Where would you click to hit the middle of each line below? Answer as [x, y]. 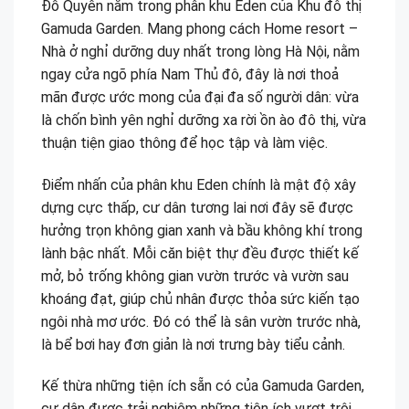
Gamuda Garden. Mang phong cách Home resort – [199, 28]
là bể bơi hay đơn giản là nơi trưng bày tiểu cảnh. [193, 344]
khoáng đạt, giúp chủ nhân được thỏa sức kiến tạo [200, 299]
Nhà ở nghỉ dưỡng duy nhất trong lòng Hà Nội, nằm [200, 51]
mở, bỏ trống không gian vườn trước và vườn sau [195, 276]
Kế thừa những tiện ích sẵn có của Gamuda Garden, [203, 386]
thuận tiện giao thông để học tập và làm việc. [184, 142]
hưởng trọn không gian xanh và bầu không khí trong [202, 230]
